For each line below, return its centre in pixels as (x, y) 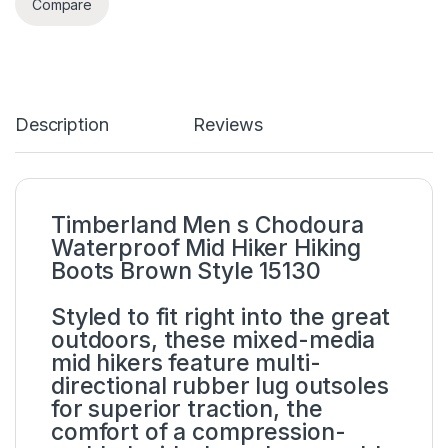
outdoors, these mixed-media (213, 340)
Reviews (228, 125)
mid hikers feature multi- (186, 363)
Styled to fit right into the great (221, 317)
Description (62, 125)
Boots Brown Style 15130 (186, 271)
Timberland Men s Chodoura (207, 225)
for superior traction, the (187, 409)
